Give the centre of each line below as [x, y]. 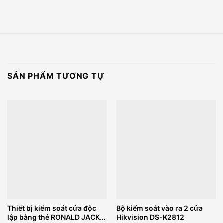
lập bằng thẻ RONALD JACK [53, 217]
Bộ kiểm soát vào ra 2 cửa [159, 208]
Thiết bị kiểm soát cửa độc [52, 208]
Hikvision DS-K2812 [150, 217]
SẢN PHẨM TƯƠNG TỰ [56, 76]
